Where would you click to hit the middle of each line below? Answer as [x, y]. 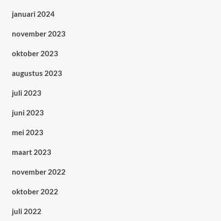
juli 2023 [26, 93]
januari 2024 [33, 14]
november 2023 [38, 34]
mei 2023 [27, 132]
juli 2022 [26, 211]
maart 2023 [31, 152]
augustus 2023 [37, 73]
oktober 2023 [35, 53]
